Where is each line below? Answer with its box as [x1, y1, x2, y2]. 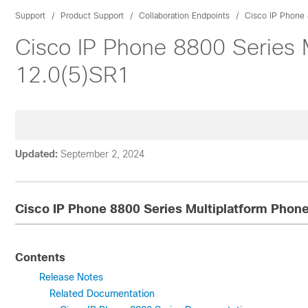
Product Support [60, 11, 124, 21]
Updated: [15, 148, 58, 159]
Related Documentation [49, 288, 155, 299]
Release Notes [39, 272, 103, 283]
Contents [15, 252, 65, 263]
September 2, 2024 [60, 148, 144, 159]
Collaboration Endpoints [139, 11, 230, 21]
